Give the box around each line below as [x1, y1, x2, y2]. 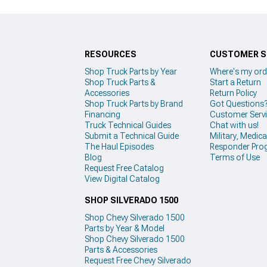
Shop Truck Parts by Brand [85, 98, 183, 108]
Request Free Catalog [85, 163, 164, 173]
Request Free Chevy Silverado [85, 256, 191, 266]
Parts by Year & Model [85, 223, 164, 234]
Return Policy [210, 88, 257, 98]
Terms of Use [210, 152, 260, 162]
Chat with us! [210, 120, 259, 130]
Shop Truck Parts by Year [85, 66, 177, 76]
